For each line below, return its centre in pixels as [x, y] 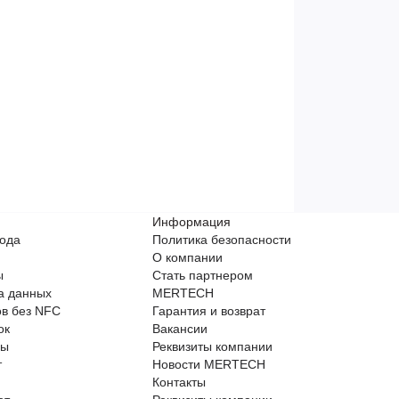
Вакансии [180, 328]
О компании [187, 257]
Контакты [179, 382]
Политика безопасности [222, 239]
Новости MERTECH [209, 364]
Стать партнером [203, 275]
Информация [191, 221]
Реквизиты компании [212, 346]
